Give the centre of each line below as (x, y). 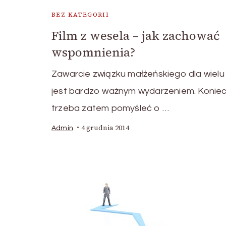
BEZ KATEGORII (80, 14)
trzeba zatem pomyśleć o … (110, 108)
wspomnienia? (93, 52)
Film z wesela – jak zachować (135, 35)
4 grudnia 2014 (105, 128)
